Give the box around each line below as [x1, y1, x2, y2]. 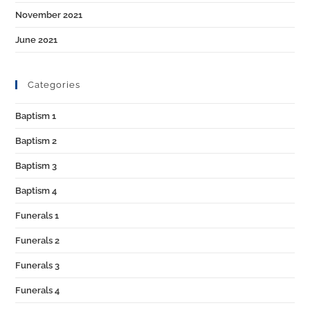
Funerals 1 [15, 210, 60, 221]
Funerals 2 [15, 235, 60, 246]
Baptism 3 [15, 161, 57, 171]
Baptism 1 [15, 111, 57, 121]
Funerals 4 [15, 285, 60, 295]
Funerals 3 [15, 260, 60, 271]
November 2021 [15, 10, 83, 20]
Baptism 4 [15, 185, 57, 196]
